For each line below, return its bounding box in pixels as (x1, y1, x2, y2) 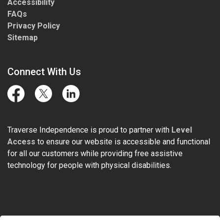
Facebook (7, 97, 44, 106)
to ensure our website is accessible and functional (35, 137, 210, 146)
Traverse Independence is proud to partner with (7, 125, 171, 135)
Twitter (34, 97, 62, 106)
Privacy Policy (7, 21, 60, 30)
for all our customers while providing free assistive (7, 149, 183, 158)
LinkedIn (62, 97, 93, 106)
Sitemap (7, 33, 38, 42)
